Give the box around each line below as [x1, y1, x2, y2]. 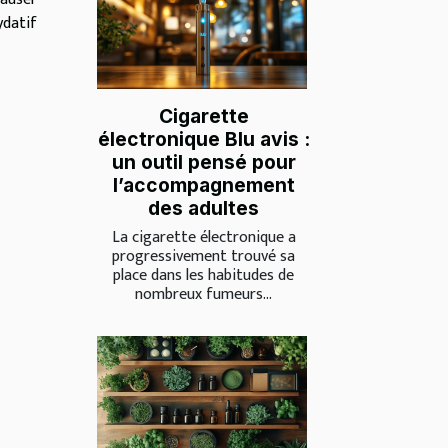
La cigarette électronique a [111, 223, 296, 251]
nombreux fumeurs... [135, 280, 272, 308]
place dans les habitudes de [113, 261, 294, 289]
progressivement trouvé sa [112, 242, 295, 270]
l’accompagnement [112, 172, 295, 197]
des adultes [148, 195, 259, 220]
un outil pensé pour [111, 149, 296, 174]
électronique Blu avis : [97, 126, 310, 151]
